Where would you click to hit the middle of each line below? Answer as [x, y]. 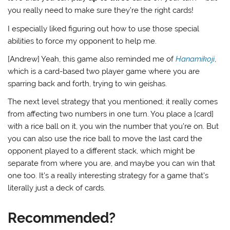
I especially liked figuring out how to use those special [104, 28]
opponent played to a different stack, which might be [102, 151]
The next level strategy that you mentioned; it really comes [113, 102]
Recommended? [62, 218]
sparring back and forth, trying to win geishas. [88, 84]
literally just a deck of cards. [57, 188]
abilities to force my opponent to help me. [82, 41]
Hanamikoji [195, 59]
